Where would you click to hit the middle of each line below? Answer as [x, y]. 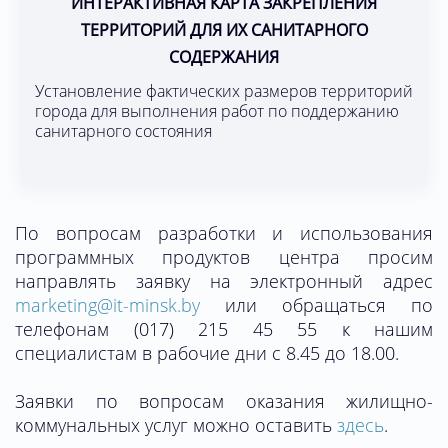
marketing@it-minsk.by [107, 305]
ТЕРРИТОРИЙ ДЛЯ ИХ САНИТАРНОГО [224, 30]
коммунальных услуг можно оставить [176, 425]
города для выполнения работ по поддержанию [217, 111]
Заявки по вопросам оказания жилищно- [224, 401]
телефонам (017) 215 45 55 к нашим [224, 329]
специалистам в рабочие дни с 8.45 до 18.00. [207, 353]
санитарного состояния [123, 131]
